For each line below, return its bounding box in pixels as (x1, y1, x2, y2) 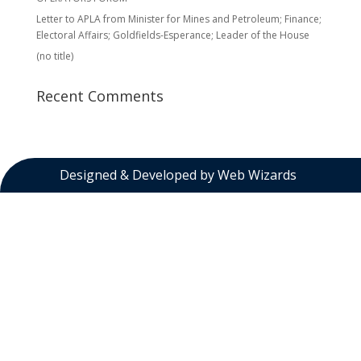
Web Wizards (217, 165, 297, 184)
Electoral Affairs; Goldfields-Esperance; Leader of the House (35, 28, 309, 42)
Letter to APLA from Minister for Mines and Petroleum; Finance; (35, 12, 322, 26)
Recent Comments (35, 86, 164, 106)
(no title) (35, 49, 73, 63)
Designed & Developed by (56, 165, 218, 184)
